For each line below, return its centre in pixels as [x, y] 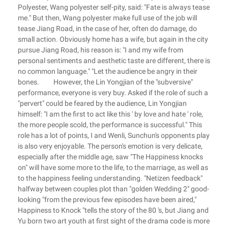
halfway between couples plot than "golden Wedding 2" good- [113, 189]
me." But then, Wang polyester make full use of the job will [107, 18]
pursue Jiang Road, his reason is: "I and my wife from [101, 50]
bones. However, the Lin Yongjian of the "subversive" [105, 82]
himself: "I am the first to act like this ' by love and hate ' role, [110, 114]
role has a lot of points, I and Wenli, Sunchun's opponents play [114, 135]
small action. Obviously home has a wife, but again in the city [113, 39]
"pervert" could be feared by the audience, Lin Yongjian [102, 103]
